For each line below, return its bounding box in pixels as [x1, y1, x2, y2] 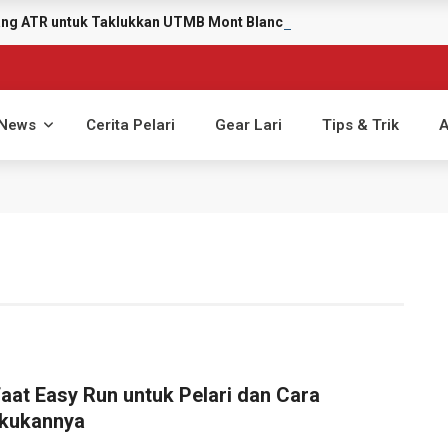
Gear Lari [215, 116, 282, 134]
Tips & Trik [322, 116, 399, 134]
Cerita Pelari [86, 116, 175, 134]
